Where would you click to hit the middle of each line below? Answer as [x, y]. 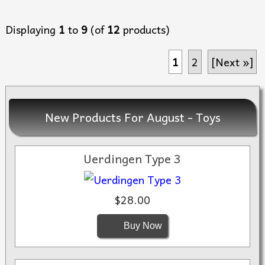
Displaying [32, 29]
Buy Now [143, 225]
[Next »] [232, 62]
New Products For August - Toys [132, 117]
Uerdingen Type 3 [132, 158]
